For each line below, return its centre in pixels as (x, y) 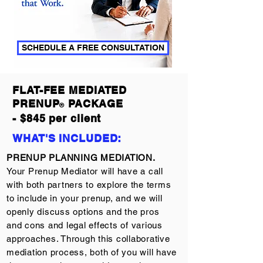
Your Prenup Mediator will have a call (85, 171)
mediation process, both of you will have (92, 252)
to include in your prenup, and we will (85, 198)
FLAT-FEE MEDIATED (70, 90)
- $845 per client (57, 118)
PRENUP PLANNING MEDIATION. (81, 158)
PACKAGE (94, 104)
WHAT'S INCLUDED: (67, 138)
